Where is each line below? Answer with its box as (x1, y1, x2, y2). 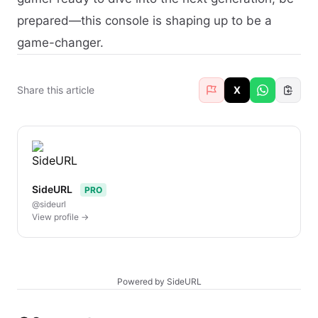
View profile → (32, 211, 89, 222)
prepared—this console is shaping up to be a (17, 13, 272, 28)
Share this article (17, 83, 94, 96)
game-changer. (17, 35, 104, 50)
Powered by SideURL (116, 275, 202, 287)
